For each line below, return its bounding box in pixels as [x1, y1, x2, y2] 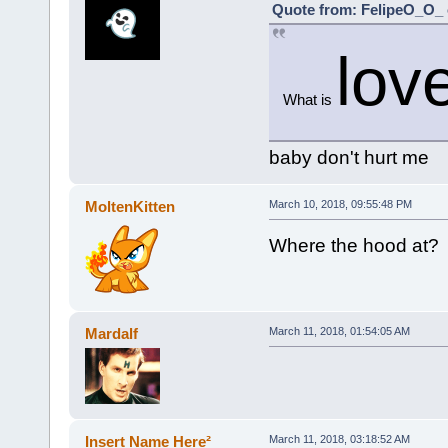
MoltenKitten [85, 197, 176, 215]
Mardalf [85, 324, 139, 342]
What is [282, 90, 336, 108]
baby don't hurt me [268, 146, 429, 168]
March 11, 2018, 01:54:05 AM [268, 324, 410, 337]
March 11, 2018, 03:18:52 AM [268, 432, 410, 445]
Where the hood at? [268, 234, 439, 256]
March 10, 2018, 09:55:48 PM [268, 197, 412, 210]
